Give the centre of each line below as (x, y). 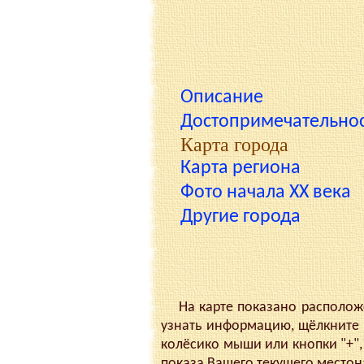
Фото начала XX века (266, 193)
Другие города (241, 217)
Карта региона (241, 169)
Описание (222, 98)
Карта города (235, 145)
